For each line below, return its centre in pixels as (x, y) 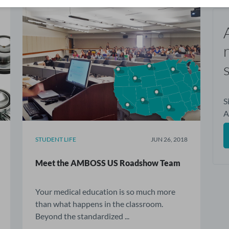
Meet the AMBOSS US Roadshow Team (108, 163)
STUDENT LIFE (56, 139)
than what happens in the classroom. (99, 203)
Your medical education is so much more (106, 191)
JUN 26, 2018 (169, 139)
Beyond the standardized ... (83, 216)
